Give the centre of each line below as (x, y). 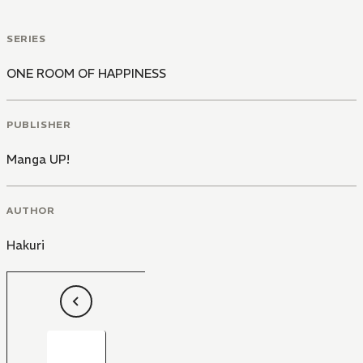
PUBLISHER (39, 124)
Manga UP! (38, 159)
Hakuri (26, 245)
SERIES (26, 39)
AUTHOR (31, 210)
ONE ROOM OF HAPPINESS (86, 74)
